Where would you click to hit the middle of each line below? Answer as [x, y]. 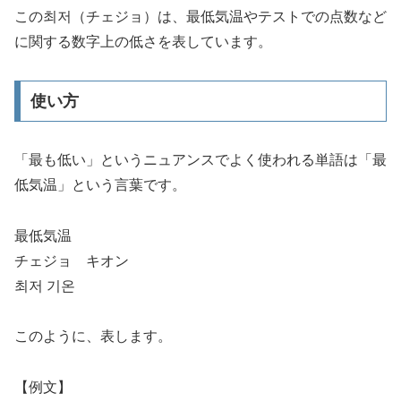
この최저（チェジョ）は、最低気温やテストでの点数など [200, 17]
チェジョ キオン [72, 260]
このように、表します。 [93, 337]
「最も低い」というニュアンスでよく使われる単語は [186, 159]
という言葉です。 [129, 184]
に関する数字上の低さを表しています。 [143, 42]
